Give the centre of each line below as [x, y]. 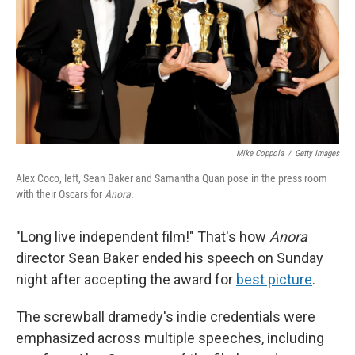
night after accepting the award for [126, 279]
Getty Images [317, 153]
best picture [274, 279]
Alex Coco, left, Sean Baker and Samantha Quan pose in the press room [172, 178]
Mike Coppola [260, 153]
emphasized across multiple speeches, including [170, 338]
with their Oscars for [60, 194]
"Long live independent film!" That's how [143, 237]
